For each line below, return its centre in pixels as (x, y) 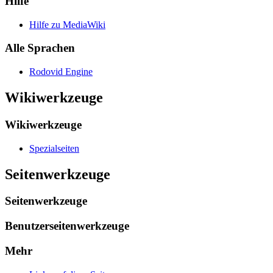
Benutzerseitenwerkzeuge (67, 226)
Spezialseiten (54, 148)
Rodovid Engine (61, 72)
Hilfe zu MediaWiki (67, 24)
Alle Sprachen (40, 48)
